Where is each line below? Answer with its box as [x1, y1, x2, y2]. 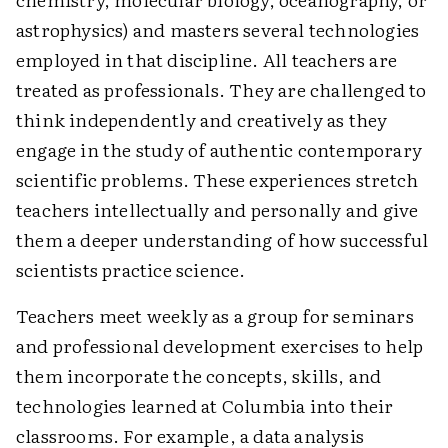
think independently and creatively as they [16, 106, 388, 134]
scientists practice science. [16, 256, 246, 284]
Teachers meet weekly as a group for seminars [16, 302, 414, 330]
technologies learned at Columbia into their [16, 392, 394, 420]
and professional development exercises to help [16, 332, 424, 360]
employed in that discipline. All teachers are [16, 46, 398, 74]
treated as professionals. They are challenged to [16, 76, 427, 104]
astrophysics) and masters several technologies [16, 16, 420, 44]
